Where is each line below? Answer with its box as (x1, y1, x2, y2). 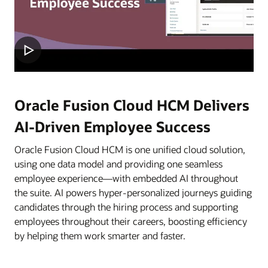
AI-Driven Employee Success (14, 117, 211, 136)
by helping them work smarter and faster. (14, 229, 185, 242)
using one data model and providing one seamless (14, 157, 223, 170)
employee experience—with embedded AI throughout (14, 171, 238, 184)
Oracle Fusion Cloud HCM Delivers (14, 95, 249, 114)
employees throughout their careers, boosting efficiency (14, 214, 247, 227)
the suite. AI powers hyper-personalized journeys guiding (14, 185, 252, 199)
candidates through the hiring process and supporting (14, 200, 238, 213)
